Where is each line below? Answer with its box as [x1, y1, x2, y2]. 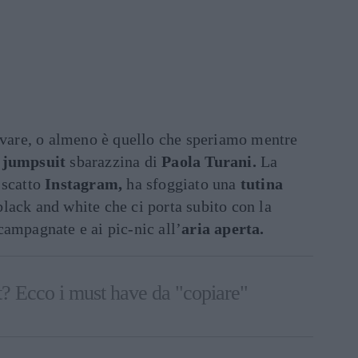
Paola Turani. [161, 153, 257, 170]
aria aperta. [181, 220, 265, 237]
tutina [240, 175, 284, 193]
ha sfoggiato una [122, 175, 241, 193]
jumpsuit [2, 153, 66, 170]
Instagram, [45, 175, 123, 193]
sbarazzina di [66, 153, 162, 170]
